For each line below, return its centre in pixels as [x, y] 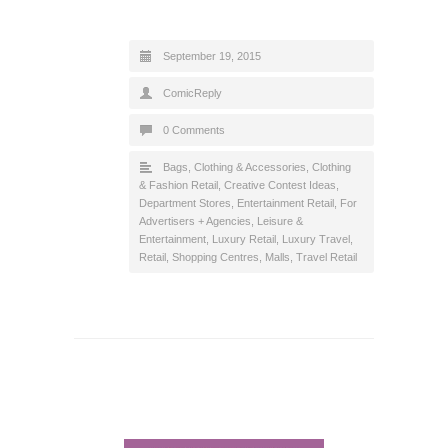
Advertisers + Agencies [195, 221]
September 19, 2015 [212, 56]
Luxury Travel [316, 239]
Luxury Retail [244, 239]
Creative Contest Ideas [280, 185]
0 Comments [194, 130]
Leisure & [280, 221]
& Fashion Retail [178, 185]
